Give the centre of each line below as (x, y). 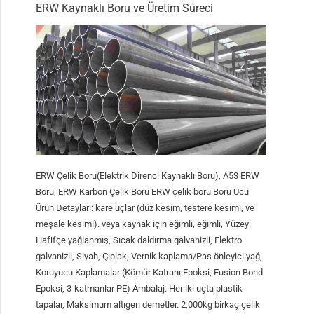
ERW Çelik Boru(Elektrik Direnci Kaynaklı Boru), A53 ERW (148, 176)
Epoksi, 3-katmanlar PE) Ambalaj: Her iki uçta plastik (139, 289)
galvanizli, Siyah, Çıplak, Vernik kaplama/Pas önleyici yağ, (149, 257)
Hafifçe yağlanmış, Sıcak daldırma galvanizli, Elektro (139, 240)
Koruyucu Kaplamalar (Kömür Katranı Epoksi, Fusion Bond (150, 273)
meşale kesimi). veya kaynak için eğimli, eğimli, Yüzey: (144, 224)
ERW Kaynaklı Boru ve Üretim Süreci (125, 8)
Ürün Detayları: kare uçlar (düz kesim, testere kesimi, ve (145, 208)
